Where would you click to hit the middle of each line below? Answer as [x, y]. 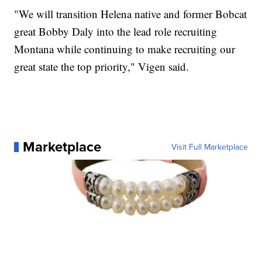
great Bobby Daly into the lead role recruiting [116, 32]
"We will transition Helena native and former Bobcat [131, 14]
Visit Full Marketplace [209, 147]
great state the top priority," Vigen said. [102, 67]
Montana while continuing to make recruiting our [125, 49]
